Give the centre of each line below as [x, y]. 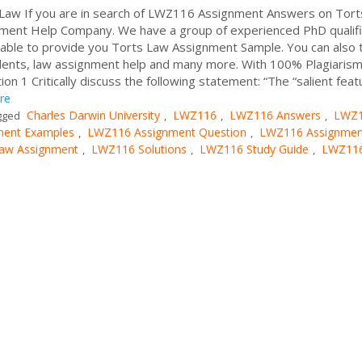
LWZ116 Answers [275, 115]
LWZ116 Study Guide [254, 149]
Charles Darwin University [93, 115]
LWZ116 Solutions [139, 149]
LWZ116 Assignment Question [167, 132]
